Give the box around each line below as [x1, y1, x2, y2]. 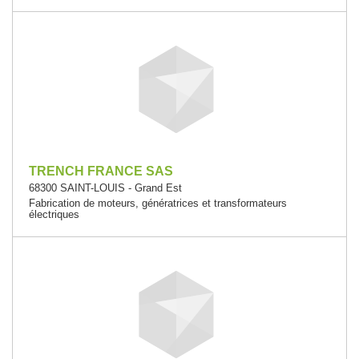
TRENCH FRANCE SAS [29, 164, 173, 178]
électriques [29, 208, 79, 220]
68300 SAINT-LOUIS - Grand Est [29, 182, 182, 194]
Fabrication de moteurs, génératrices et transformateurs [29, 197, 287, 209]
